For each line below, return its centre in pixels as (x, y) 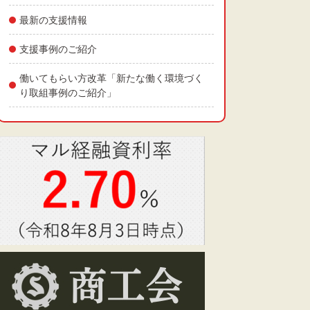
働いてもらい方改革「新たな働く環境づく (111, 78)
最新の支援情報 (53, 20)
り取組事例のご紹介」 (68, 92)
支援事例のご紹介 (58, 49)
